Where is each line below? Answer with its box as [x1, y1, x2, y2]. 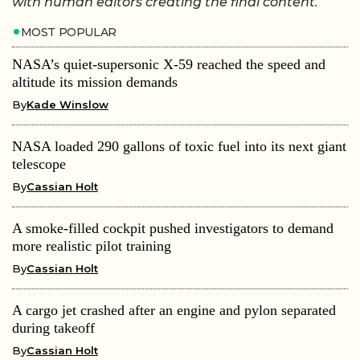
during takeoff [12, 319, 95, 336]
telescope [12, 155, 66, 172]
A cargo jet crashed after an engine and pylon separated [12, 301, 336, 318]
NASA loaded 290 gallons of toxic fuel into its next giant [12, 137, 346, 154]
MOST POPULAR [20, 24, 117, 39]
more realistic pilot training [12, 237, 171, 254]
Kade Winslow [27, 97, 108, 111]
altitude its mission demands [12, 73, 178, 90]
